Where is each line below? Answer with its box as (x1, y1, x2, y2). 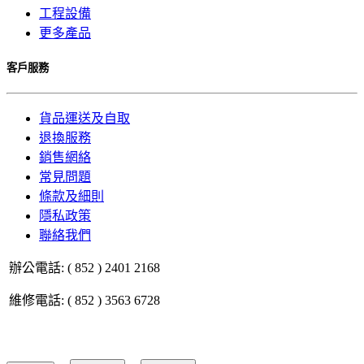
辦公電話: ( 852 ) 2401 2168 (9, 261, 160, 275)
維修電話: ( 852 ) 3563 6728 (9, 293, 160, 308)
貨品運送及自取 (39, 111, 130, 126)
